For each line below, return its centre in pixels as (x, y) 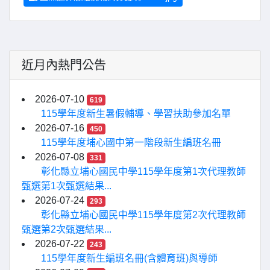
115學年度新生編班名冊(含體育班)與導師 (129, 258)
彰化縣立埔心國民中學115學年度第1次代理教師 (143, 171)
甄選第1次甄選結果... (67, 186)
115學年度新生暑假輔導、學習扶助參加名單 (136, 113)
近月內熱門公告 (64, 65)
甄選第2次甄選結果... (67, 229)
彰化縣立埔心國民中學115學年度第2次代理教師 (143, 215)
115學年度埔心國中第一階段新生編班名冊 (131, 142)
